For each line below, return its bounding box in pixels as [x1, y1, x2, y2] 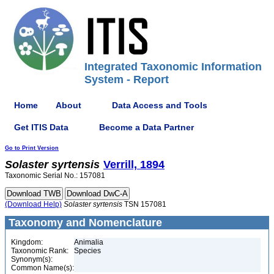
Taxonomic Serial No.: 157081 [5, 171, 105, 180]
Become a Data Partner [99, 122, 194, 132]
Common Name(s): [11, 264, 74, 272]
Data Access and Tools [112, 100, 207, 110]
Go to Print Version [5, 145, 59, 151]
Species [74, 246, 101, 255]
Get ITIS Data [14, 122, 68, 132]
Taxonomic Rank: [11, 246, 68, 255]
